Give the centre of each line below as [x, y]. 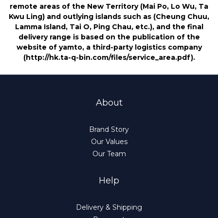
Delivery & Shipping [109, 207]
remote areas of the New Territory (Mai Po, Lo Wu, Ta [109, 7]
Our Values [109, 141]
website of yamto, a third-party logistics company [109, 47]
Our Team [109, 154]
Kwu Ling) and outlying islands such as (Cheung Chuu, [109, 17]
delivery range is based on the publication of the [109, 37]
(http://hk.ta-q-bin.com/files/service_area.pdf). [109, 58]
